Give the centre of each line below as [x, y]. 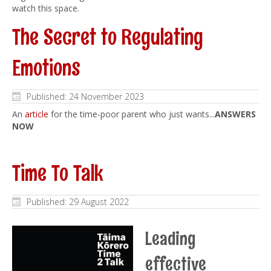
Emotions [46, 68]
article [37, 114]
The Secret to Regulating [108, 37]
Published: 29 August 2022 [78, 202]
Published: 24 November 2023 [85, 97]
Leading [170, 239]
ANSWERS [235, 114]
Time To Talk [58, 173]
